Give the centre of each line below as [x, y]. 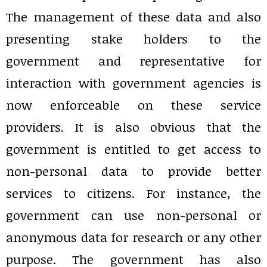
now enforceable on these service [133, 105]
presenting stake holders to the [133, 39]
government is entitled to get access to [133, 149]
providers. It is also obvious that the [133, 127]
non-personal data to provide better [133, 171]
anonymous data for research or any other [133, 237]
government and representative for [133, 61]
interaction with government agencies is [133, 83]
